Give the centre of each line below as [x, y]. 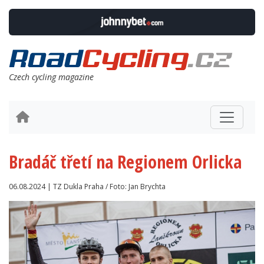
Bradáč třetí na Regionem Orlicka [125, 162]
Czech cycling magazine [51, 77]
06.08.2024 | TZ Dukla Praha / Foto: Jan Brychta [87, 187]
